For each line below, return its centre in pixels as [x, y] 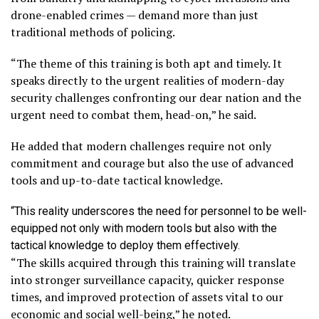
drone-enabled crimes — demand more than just [135, 15]
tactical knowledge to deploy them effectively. [125, 245]
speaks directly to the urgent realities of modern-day [147, 80]
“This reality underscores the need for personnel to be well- [159, 211]
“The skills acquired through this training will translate [153, 262]
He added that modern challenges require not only [141, 146]
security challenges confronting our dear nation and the [156, 97]
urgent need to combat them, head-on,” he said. [134, 114]
